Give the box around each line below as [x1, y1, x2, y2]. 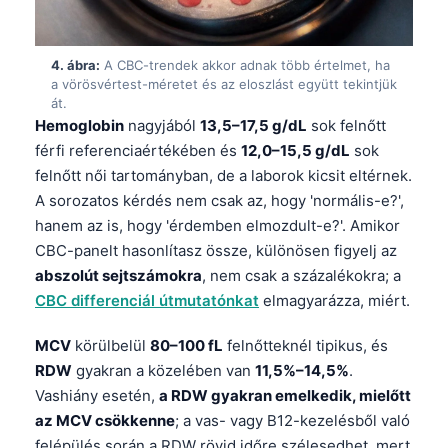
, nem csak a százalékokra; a [202, 266, 401, 286]
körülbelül [71, 336, 150, 356]
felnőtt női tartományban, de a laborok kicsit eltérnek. [35, 166, 412, 186]
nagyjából [124, 116, 200, 136]
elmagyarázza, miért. [259, 291, 410, 311]
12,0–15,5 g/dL [241, 141, 350, 161]
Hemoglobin [35, 116, 124, 136]
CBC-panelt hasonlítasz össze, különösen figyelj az [35, 241, 397, 261]
